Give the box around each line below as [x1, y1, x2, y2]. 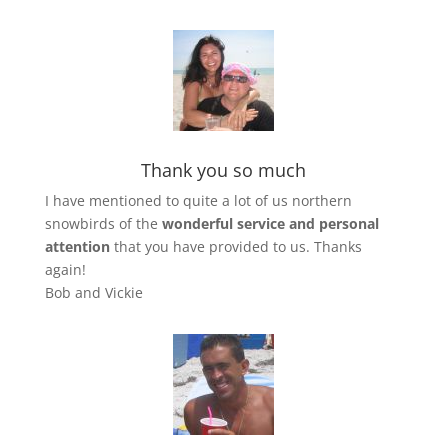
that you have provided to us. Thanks [109, 237, 362, 256]
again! [44, 260, 86, 279]
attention [44, 237, 110, 256]
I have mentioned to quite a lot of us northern [44, 191, 352, 210]
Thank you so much [141, 158, 307, 182]
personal [318, 214, 379, 233]
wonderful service [161, 214, 285, 233]
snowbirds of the [44, 214, 162, 233]
